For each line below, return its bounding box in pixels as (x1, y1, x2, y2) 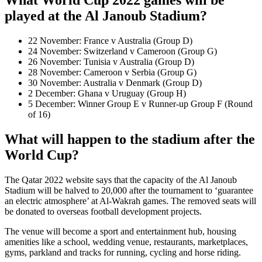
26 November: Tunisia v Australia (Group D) (28, 57, 194, 67)
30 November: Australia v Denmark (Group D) (28, 78, 202, 88)
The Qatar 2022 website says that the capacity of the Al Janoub (5, 174, 237, 185)
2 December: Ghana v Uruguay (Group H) (28, 88, 186, 99)
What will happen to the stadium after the (5, 131, 255, 147)
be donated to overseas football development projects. (5, 206, 202, 216)
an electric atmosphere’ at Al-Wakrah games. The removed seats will (5, 195, 256, 206)
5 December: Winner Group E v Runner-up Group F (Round (28, 99, 253, 109)
